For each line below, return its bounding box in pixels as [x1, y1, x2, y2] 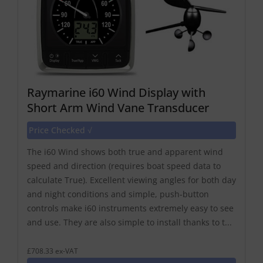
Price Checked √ [29, 124, 92, 136]
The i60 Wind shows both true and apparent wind [27, 146, 223, 157]
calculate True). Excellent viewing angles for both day [27, 174, 236, 186]
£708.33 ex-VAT [27, 245, 78, 255]
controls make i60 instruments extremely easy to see [27, 202, 234, 214]
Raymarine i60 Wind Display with [27, 84, 205, 100]
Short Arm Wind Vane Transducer [27, 99, 209, 116]
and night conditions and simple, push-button [27, 188, 209, 200]
